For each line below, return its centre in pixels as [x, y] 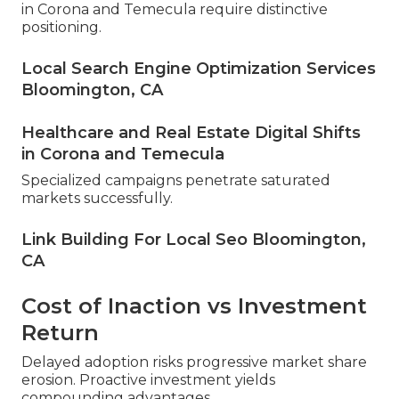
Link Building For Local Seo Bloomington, [194, 240]
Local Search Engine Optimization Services [199, 69]
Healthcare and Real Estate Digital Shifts [191, 133]
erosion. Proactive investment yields [148, 380]
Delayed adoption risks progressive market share [194, 362]
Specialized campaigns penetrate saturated [176, 181]
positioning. [61, 28]
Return [60, 333]
